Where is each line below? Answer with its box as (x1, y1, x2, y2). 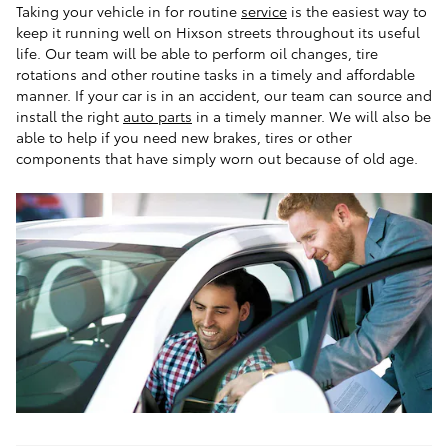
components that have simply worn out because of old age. (16, 147, 418, 168)
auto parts (123, 105, 192, 126)
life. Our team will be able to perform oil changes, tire (16, 42, 378, 63)
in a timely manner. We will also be (192, 105, 431, 126)
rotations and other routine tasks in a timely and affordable (16, 63, 415, 84)
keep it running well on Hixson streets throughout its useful (16, 21, 420, 42)
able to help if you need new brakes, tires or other (16, 126, 352, 147)
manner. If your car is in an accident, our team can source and (16, 84, 432, 105)
